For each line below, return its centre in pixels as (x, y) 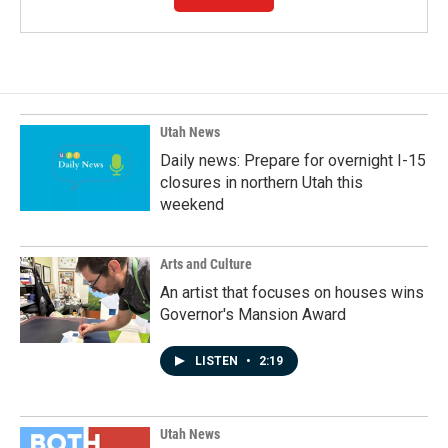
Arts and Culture (206, 264)
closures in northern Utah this (261, 183)
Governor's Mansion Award (253, 315)
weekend (192, 205)
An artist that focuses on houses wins (292, 293)
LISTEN (218, 361)
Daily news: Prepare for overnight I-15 (293, 161)
